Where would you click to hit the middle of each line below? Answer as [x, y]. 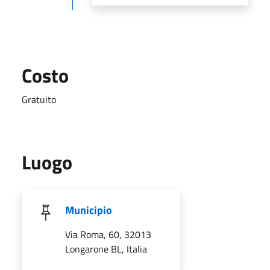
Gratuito [39, 99]
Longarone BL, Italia [106, 249]
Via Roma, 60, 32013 [108, 234]
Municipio [89, 210]
